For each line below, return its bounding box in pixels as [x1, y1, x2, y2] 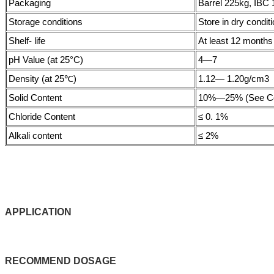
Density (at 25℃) [9, 73, 76, 84]
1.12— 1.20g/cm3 [198, 73, 269, 84]
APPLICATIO [5, 206, 64, 217]
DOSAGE [73, 255, 116, 266]
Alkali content [9, 130, 62, 141]
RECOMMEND [5, 255, 71, 266]
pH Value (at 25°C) [9, 54, 83, 65]
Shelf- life [9, 35, 45, 46]
